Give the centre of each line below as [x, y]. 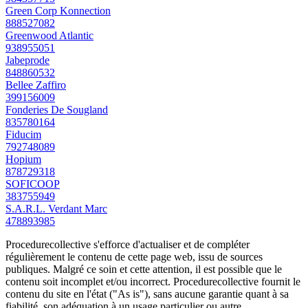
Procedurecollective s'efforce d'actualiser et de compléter [128, 244]
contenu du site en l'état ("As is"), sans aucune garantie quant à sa [147, 294]
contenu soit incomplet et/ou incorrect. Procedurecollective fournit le [153, 281]
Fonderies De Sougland [57, 109]
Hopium [23, 159]
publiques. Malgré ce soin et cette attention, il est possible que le [144, 269]
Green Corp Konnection [58, 10]
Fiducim [23, 134]
